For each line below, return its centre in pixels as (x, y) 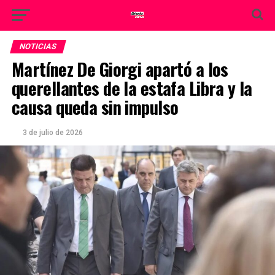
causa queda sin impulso (95, 107)
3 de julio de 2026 (52, 133)
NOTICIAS (38, 46)
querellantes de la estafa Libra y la (132, 88)
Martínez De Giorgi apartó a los (120, 69)
